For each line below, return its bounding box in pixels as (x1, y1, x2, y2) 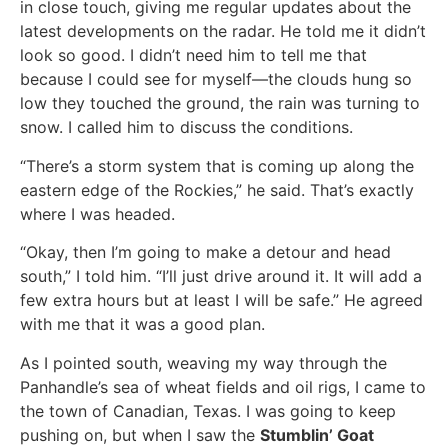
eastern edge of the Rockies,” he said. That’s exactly (20, 179, 414, 200)
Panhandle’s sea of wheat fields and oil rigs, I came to (20, 376, 426, 397)
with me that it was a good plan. (20, 314, 265, 335)
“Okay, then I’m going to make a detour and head (20, 242, 391, 263)
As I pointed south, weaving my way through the (20, 352, 387, 373)
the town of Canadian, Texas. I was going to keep (20, 400, 396, 421)
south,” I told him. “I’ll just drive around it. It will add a (20, 266, 422, 287)
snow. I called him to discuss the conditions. (20, 117, 353, 138)
